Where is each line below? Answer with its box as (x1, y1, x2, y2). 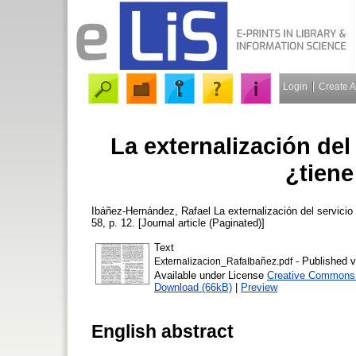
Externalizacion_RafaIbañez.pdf (154, 256, 292, 266)
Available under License (154, 269, 267, 281)
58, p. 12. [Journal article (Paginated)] (91, 216, 265, 229)
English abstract (91, 320, 234, 342)
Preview (241, 281, 277, 293)
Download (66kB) (154, 281, 232, 293)
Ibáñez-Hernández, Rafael (91, 204, 211, 217)
